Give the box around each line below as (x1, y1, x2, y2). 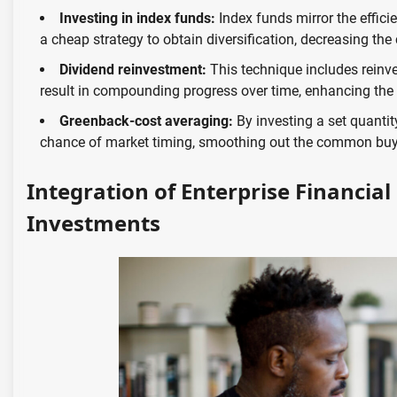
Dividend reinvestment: (59, 61, 210, 79)
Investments (27, 208, 160, 238)
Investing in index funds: (59, 10, 215, 27)
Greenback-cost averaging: (59, 113, 233, 130)
